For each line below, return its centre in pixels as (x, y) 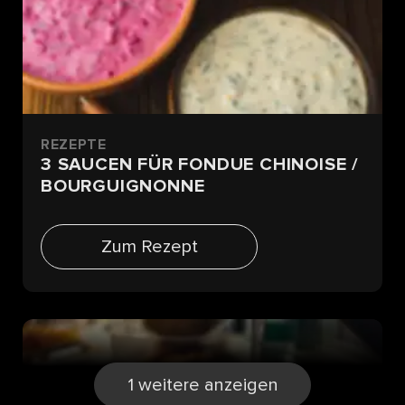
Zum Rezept (149, 246)
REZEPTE (74, 144)
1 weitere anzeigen (202, 385)
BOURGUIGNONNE (123, 186)
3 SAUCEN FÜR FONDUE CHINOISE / (200, 164)
